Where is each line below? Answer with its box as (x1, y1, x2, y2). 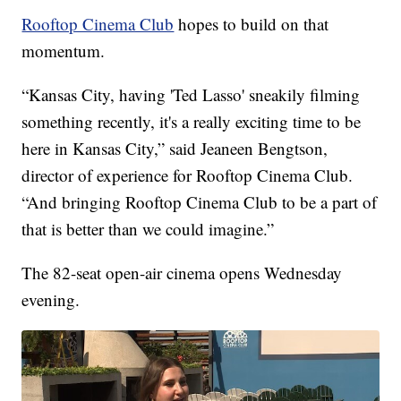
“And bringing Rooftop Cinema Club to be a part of (21, 191, 378, 214)
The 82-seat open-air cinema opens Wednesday (21, 261, 343, 285)
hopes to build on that (174, 13, 329, 36)
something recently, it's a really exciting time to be (21, 110, 362, 133)
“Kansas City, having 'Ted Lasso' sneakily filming (21, 83, 361, 107)
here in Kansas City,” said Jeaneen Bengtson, (21, 137, 328, 160)
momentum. (21, 39, 106, 63)
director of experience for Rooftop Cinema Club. (21, 164, 354, 187)
